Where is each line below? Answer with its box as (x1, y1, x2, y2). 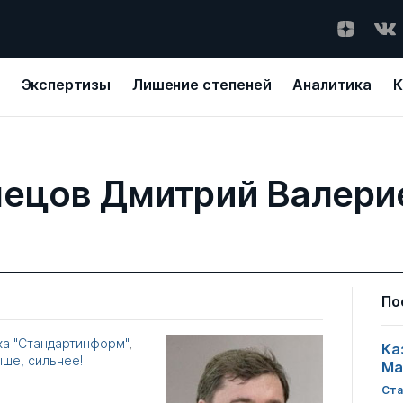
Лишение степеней (132, 76, 272, 94)
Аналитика (292, 76, 372, 94)
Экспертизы (21, 76, 111, 94)
